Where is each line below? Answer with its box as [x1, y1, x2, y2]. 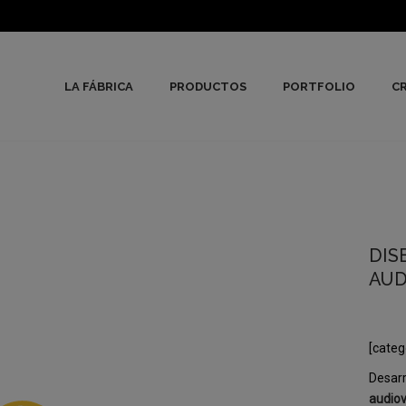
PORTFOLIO [283, 80, 355, 94]
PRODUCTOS [169, 80, 246, 94]
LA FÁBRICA [64, 80, 133, 94]
